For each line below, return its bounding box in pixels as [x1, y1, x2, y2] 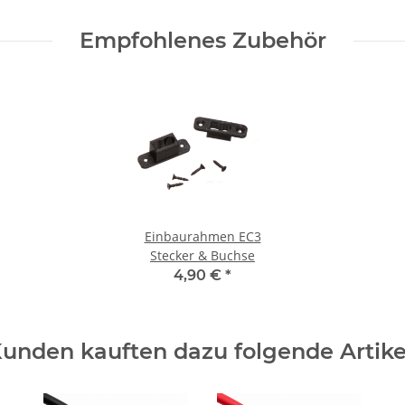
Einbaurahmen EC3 [144, 228, 261, 246]
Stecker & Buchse [150, 247, 255, 265]
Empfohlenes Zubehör [79, 27, 326, 54]
